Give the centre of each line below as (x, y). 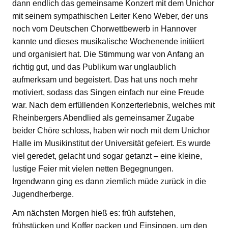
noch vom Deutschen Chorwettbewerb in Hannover (104, 28)
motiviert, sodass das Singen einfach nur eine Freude (108, 92)
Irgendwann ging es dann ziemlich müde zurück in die (109, 181)
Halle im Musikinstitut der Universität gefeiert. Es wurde (111, 143)
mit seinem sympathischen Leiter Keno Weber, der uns (110, 16)
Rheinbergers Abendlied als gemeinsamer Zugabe (103, 118)
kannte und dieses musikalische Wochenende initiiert (108, 41)
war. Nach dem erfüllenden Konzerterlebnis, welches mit (113, 105)
